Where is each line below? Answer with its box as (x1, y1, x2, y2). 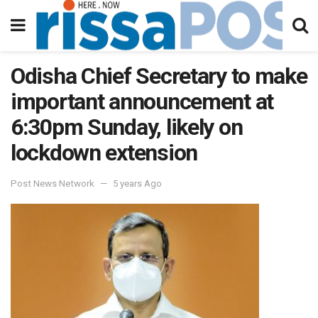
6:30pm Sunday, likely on (11, 114, 243, 141)
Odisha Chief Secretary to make (11, 62, 307, 89)
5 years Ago (113, 177, 162, 189)
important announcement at (11, 88, 273, 115)
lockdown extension (11, 139, 197, 166)
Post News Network (11, 177, 94, 189)
